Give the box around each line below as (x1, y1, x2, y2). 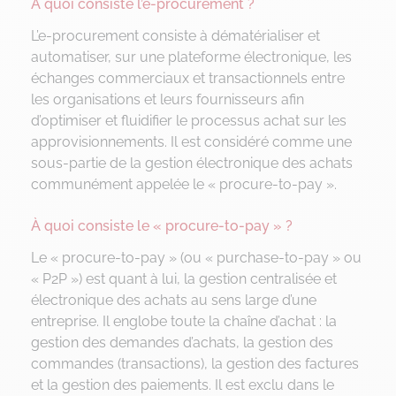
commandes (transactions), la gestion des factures (31, 354, 359, 372)
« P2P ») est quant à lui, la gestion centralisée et (31, 270, 337, 287)
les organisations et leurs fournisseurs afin (31, 90, 304, 108)
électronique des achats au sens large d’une (31, 291, 316, 308)
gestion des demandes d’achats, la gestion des (31, 333, 333, 351)
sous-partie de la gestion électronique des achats (31, 154, 353, 171)
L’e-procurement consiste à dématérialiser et (31, 27, 320, 44)
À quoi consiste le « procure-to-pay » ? (31, 217, 293, 234)
